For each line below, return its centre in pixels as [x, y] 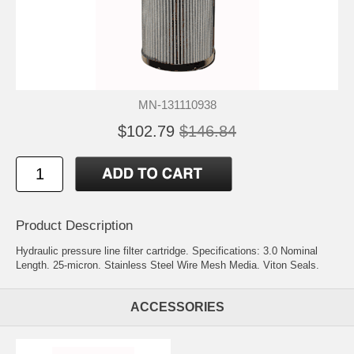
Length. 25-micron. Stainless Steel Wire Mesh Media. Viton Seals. [168, 265]
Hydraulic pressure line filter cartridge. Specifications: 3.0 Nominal [167, 250]
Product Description [74, 225]
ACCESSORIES [177, 307]
